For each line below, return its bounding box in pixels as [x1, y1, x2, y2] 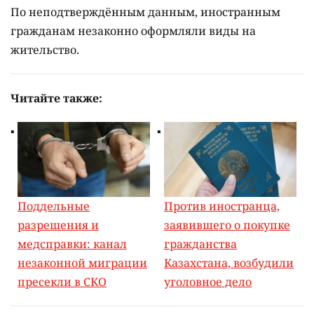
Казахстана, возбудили [164, 254, 294, 271]
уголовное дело [164, 273, 252, 289]
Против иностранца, [164, 198, 280, 214]
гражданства [164, 235, 237, 252]
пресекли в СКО [18, 273, 107, 289]
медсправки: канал [18, 235, 127, 252]
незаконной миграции [18, 254, 147, 271]
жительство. [11, 42, 79, 58]
